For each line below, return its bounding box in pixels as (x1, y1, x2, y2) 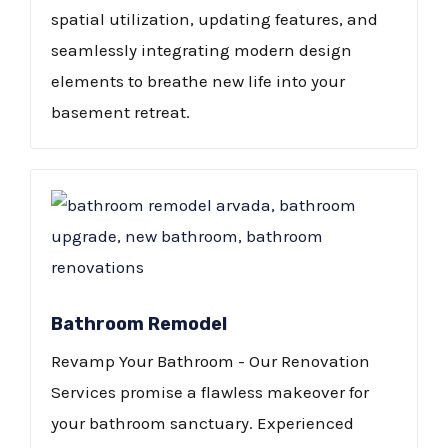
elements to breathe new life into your (51, 71, 345, 92)
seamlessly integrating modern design (51, 40, 352, 61)
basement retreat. (51, 102, 190, 123)
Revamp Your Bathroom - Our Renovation (51, 351, 370, 372)
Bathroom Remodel (51, 313, 227, 336)
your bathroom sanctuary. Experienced (51, 413, 354, 434)
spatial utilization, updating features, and (51, 9, 378, 30)
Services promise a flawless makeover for (51, 382, 369, 403)
